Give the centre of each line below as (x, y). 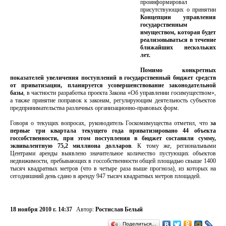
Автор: (86, 209)
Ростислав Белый (119, 209)
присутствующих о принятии (178, 10)
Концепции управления (178, 17)
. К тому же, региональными (174, 146)
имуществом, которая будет (178, 32)
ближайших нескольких (178, 47)
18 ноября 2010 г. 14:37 (41, 209)
